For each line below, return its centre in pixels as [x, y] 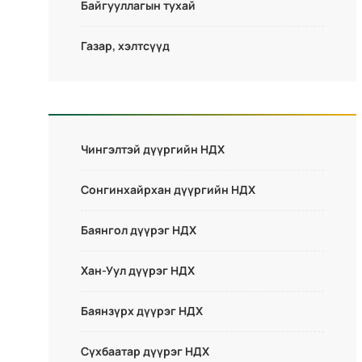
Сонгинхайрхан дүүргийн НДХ [168, 190]
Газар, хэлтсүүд [125, 46]
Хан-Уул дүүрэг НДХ [138, 271]
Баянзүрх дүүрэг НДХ [142, 311]
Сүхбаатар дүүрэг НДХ [145, 351]
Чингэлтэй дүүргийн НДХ [153, 149]
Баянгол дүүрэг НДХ [139, 230]
